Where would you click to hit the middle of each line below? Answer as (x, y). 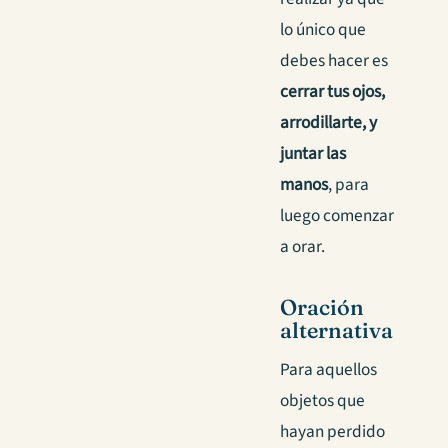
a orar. (302, 246)
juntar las (313, 153)
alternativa (336, 330)
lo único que (323, 29)
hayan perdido (332, 432)
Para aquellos (328, 370)
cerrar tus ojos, (332, 91)
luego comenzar (337, 215)
